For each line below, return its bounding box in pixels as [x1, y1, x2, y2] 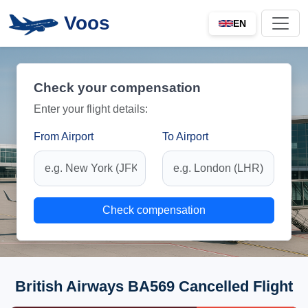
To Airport [162, 131, 208, 142]
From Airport [34, 131, 93, 142]
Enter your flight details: [34, 103, 148, 115]
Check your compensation [34, 80, 201, 95]
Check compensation [102, 204, 206, 216]
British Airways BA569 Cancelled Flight [15, 278, 293, 295]
